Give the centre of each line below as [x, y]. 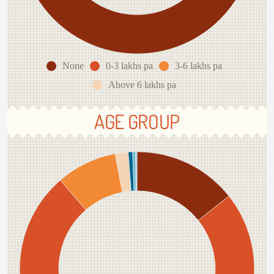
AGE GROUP [137, 122]
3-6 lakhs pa [198, 66]
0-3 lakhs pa [129, 66]
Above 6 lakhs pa [142, 85]
